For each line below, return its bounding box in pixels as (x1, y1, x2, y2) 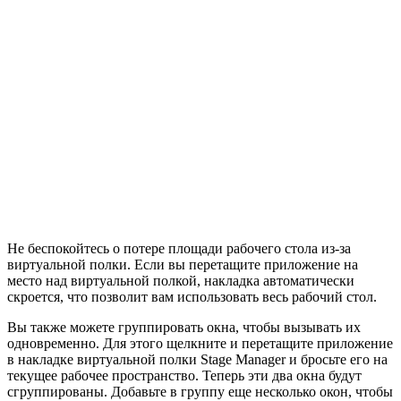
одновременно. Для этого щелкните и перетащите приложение (7, 336, 393, 352)
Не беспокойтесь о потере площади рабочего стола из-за (7, 241, 351, 257)
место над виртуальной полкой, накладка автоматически (7, 273, 354, 289)
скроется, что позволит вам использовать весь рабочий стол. (7, 289, 377, 305)
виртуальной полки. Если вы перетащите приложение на (7, 257, 358, 273)
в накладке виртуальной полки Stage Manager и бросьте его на (7, 352, 388, 368)
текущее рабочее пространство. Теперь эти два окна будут (7, 368, 362, 384)
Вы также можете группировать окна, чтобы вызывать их (7, 320, 361, 336)
